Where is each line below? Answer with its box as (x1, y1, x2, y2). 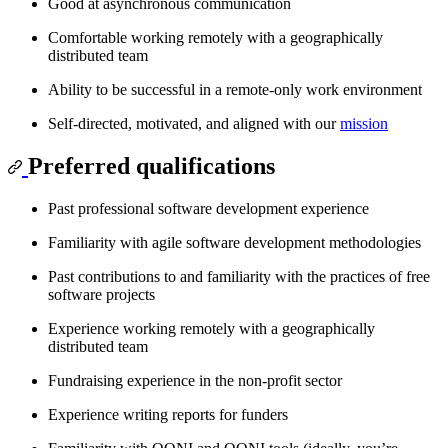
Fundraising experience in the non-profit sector (48, 372, 342, 390)
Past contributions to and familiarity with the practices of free (48, 268, 430, 286)
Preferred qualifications (28, 153, 275, 180)
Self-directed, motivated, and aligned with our (48, 115, 340, 133)
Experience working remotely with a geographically (48, 320, 375, 338)
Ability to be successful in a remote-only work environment (48, 81, 422, 99)
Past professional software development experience (48, 200, 369, 218)
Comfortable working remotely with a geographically (48, 29, 383, 47)
